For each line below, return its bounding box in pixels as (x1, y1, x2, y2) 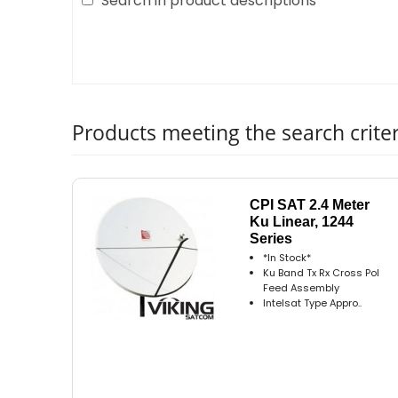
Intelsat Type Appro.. (263, 295, 362, 310)
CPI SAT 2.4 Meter (250, 196, 370, 212)
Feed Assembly (263, 280, 340, 295)
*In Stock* (263, 250, 312, 265)
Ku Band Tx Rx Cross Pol (263, 265, 380, 280)
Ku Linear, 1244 (250, 213, 354, 229)
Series (250, 230, 293, 246)
